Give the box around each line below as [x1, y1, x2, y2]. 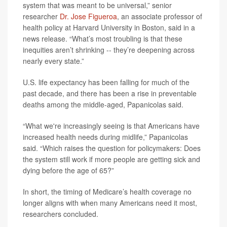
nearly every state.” [23, 56, 84, 66]
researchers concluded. [23, 209, 98, 219]
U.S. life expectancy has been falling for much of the [23, 77, 190, 87]
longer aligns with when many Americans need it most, [23, 198, 197, 208]
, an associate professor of [117, 11, 202, 21]
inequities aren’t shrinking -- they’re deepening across [23, 45, 195, 55]
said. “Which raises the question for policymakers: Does [23, 143, 201, 153]
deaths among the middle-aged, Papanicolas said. [23, 99, 183, 109]
